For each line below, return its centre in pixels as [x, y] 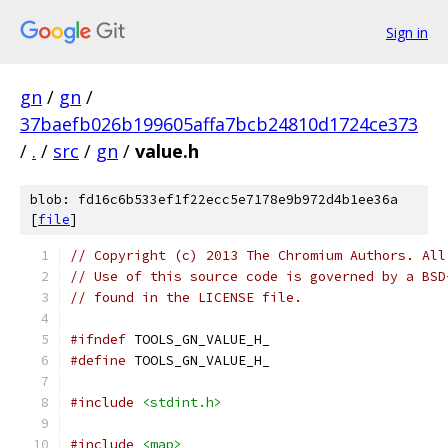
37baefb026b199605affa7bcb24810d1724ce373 [219, 124]
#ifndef [98, 339]
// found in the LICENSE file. [186, 297]
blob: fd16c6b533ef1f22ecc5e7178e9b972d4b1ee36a [214, 199]
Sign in [407, 32]
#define [98, 360]
